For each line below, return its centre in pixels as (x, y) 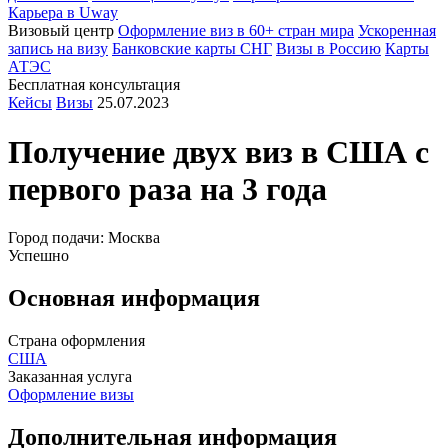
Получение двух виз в (167, 151)
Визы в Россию (328, 49)
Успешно (38, 256)
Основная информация (134, 298)
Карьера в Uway (63, 13)
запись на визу (58, 49)
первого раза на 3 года (167, 188)
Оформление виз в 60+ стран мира (236, 31)
